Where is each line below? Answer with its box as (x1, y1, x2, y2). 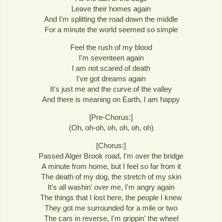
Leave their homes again (71, 4, 151, 13)
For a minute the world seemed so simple (44, 25, 178, 34)
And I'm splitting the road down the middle (44, 15, 178, 23)
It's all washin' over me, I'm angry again (48, 183, 174, 192)
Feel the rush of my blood (70, 43, 152, 52)
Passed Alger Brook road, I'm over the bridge (39, 152, 183, 161)
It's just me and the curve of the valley (50, 85, 172, 94)
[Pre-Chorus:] (89, 113, 133, 122)
